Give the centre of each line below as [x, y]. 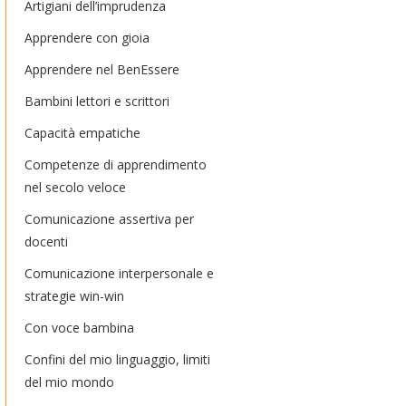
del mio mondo [69, 382]
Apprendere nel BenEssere [102, 69]
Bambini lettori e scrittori [97, 101]
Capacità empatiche [82, 133]
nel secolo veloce [75, 187]
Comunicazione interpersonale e [119, 273]
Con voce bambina [79, 328]
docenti [46, 242]
